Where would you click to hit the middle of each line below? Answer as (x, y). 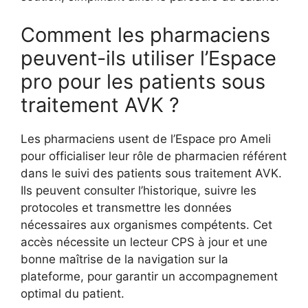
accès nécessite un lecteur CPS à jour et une (144, 242)
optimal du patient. (73, 293)
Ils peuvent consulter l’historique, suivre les (139, 190)
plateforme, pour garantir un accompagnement (149, 276)
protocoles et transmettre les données (126, 207)
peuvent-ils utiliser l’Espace (148, 58)
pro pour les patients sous (143, 81)
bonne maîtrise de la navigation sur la (124, 259)
